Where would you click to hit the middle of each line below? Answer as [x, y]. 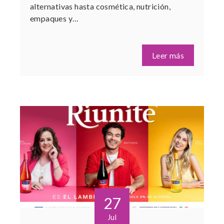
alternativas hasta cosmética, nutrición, [100, 6]
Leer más [168, 55]
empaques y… [54, 18]
